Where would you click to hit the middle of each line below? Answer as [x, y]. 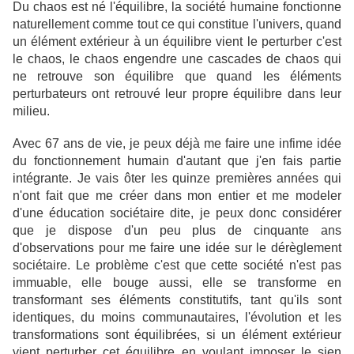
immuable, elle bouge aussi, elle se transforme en [177, 283]
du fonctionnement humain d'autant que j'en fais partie [177, 161]
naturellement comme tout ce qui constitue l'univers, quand [177, 24]
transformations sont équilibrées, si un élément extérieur [177, 335]
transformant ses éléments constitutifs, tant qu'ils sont [177, 300]
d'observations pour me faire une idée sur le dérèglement [177, 248]
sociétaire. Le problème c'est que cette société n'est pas [177, 265]
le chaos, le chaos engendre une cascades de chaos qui [177, 59]
